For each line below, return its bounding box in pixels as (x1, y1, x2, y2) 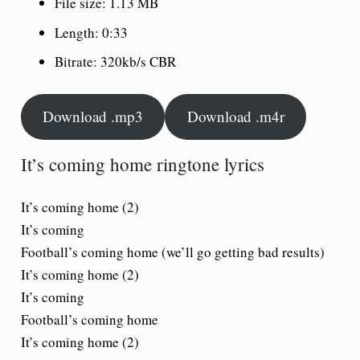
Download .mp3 (42, 106, 143, 127)
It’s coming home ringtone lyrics (20, 152, 264, 176)
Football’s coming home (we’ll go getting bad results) (20, 242, 325, 261)
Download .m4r (186, 106, 284, 127)
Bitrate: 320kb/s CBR (55, 52, 176, 71)
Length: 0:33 (55, 22, 128, 42)
